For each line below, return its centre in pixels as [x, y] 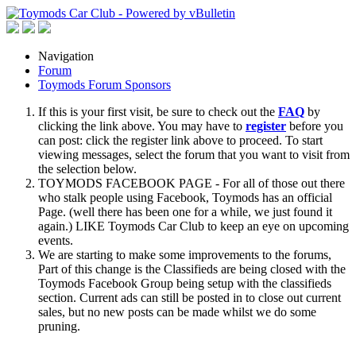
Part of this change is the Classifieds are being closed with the [192, 269]
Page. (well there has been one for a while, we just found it [185, 212]
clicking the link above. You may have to [142, 126]
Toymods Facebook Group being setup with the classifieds [185, 283]
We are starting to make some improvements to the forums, [185, 255]
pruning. [59, 326]
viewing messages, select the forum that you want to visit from [194, 155]
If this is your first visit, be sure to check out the [158, 112]
